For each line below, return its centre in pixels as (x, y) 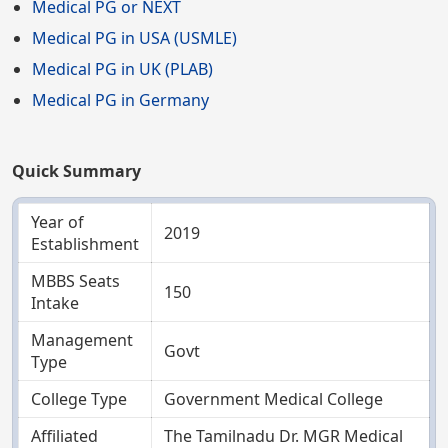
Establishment (85, 244)
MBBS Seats (75, 281)
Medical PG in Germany (120, 99)
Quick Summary (76, 171)
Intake (55, 303)
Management (82, 340)
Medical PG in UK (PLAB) (122, 68)
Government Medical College (273, 399)
